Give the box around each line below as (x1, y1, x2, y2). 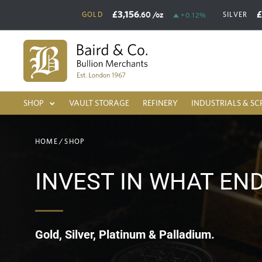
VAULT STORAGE (69, 98, 129, 108)
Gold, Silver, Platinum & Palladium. (35, 227, 215, 242)
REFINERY (143, 98, 178, 108)
